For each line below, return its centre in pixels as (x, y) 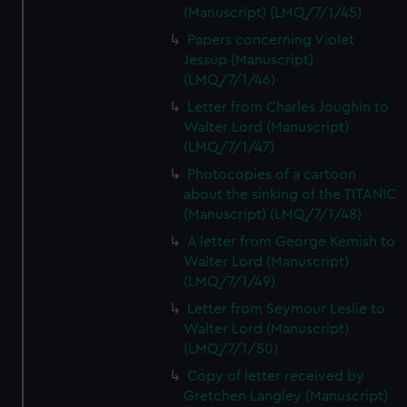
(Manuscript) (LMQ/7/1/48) (273, 214)
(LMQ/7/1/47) (229, 147)
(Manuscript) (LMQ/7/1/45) (273, 13)
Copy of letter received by (276, 376)
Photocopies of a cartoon (272, 174)
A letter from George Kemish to (292, 242)
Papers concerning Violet (271, 40)
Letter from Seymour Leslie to (287, 309)
